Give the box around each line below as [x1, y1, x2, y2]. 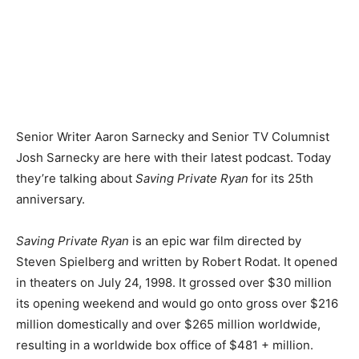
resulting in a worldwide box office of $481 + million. [16, 337, 313, 353]
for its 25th [248, 171, 313, 186]
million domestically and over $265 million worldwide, [16, 317, 321, 332]
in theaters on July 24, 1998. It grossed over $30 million [16, 275, 332, 290]
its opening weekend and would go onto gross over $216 [16, 296, 338, 311]
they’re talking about [16, 171, 135, 186]
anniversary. [16, 192, 85, 207]
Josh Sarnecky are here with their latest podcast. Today [16, 150, 331, 165]
